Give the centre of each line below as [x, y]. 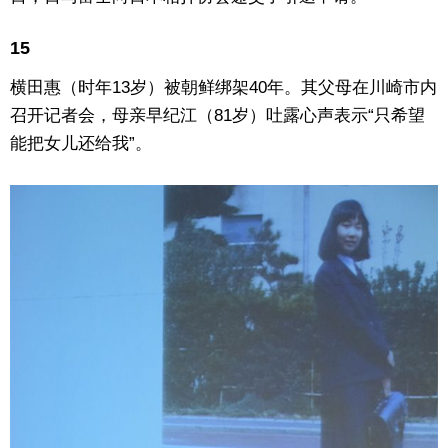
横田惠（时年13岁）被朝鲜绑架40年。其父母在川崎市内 [223, 88]
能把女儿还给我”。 [81, 144]
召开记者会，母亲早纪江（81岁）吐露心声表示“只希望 [217, 116]
